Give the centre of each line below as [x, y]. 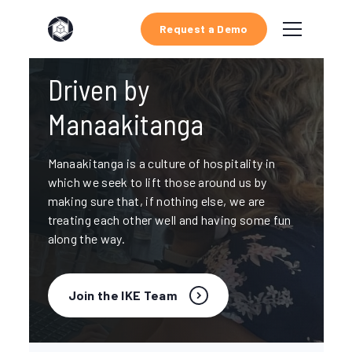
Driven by [98, 89]
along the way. [86, 238]
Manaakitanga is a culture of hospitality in [161, 163]
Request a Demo [204, 29]
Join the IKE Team [122, 295]
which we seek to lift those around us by [157, 182]
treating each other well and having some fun [169, 220]
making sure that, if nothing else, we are [156, 201]
